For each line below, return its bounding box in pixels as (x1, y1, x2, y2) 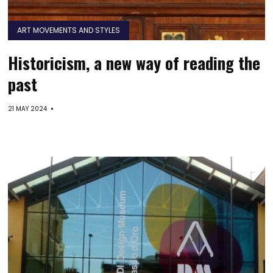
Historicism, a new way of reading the (8, 51, 261, 75)
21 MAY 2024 (8, 104, 48, 113)
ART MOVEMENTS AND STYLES (17, 25, 121, 35)
